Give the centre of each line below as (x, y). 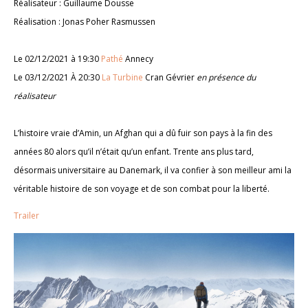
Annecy (138, 58)
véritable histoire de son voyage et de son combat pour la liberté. (142, 188)
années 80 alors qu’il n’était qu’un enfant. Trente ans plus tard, (134, 151)
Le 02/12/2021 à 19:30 (57, 58)
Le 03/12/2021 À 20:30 (58, 77)
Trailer (26, 215)
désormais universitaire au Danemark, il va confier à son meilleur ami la (153, 170)
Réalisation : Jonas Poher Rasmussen (95, 21)
